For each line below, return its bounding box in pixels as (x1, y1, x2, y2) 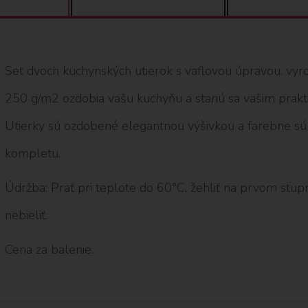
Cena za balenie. (4, 241, 93, 258)
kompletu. (4, 144, 60, 162)
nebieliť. (4, 206, 47, 223)
